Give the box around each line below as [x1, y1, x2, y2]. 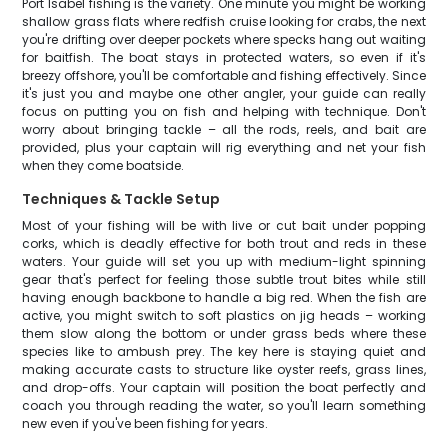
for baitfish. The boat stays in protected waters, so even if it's [22, 49, 426, 66]
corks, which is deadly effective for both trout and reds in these [22, 235, 426, 252]
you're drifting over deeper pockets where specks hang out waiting [22, 31, 426, 48]
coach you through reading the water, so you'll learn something [22, 397, 426, 414]
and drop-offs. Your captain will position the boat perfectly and [22, 379, 426, 396]
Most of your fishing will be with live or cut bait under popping [22, 217, 426, 234]
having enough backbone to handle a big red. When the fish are [22, 289, 426, 306]
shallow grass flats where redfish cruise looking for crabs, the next [22, 13, 426, 30]
